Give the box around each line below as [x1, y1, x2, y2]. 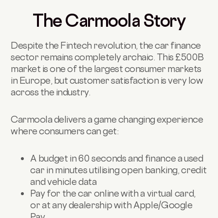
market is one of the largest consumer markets [11, 63, 201, 74]
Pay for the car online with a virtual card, [30, 188, 196, 199]
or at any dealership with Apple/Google [30, 200, 193, 211]
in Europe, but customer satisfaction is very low [11, 75, 203, 86]
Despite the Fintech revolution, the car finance [11, 40, 201, 51]
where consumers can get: [11, 126, 119, 137]
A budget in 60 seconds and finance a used [30, 153, 203, 164]
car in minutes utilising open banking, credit [30, 164, 207, 176]
